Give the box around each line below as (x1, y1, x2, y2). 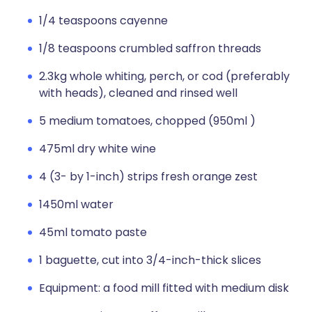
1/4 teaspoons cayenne (39, 13, 168, 29)
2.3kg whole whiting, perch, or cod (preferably (39, 68, 290, 84)
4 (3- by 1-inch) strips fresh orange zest (39, 169, 258, 185)
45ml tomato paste (39, 224, 147, 240)
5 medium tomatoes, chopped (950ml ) (39, 113, 256, 129)
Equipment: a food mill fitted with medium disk (39, 280, 289, 296)
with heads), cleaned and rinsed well (39, 85, 237, 101)
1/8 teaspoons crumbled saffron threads (39, 40, 261, 56)
